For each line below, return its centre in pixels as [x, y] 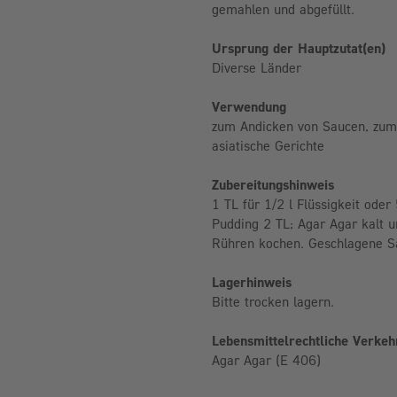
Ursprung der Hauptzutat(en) [299, 47]
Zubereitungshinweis [273, 184]
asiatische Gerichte [268, 145]
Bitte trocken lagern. [273, 301]
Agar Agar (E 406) [266, 359]
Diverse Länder [257, 67]
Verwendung [249, 106]
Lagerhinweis [252, 281]
